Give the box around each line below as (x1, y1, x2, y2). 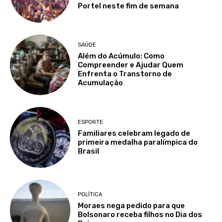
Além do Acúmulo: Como (78, 52, 165, 61)
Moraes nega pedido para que (78, 201, 185, 211)
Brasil (78, 146, 100, 156)
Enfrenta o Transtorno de (78, 69, 172, 79)
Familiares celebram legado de (78, 128, 191, 138)
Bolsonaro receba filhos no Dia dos (78, 210, 203, 220)
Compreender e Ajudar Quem (78, 60, 184, 70)
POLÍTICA (78, 191, 103, 198)
